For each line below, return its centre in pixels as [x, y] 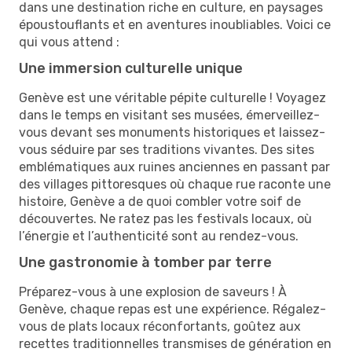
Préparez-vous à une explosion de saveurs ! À [153, 291]
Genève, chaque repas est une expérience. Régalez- [172, 309]
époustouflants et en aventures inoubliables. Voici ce [175, 24]
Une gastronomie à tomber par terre [145, 262]
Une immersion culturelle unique [131, 68]
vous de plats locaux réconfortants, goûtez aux [160, 326]
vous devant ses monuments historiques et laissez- [172, 132]
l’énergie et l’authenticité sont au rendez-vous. [159, 236]
